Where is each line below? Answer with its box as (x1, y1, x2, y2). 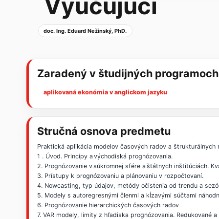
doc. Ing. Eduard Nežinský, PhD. (44, 27, 127, 35)
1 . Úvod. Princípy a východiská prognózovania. (37, 153, 173, 160)
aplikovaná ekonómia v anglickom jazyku (43, 88, 167, 96)
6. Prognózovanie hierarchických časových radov (37, 201, 179, 209)
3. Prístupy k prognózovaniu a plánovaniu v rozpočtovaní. (37, 172, 204, 180)
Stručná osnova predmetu (37, 125, 171, 138)
